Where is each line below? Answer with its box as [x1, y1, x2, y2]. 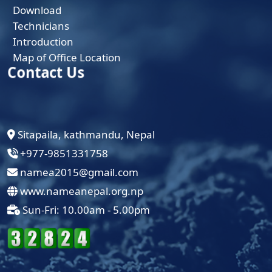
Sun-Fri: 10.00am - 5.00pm [20, 203, 150, 217]
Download [12, 3, 61, 18]
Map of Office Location [12, 50, 121, 65]
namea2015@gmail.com [18, 165, 138, 180]
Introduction [12, 35, 73, 49]
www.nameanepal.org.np [18, 184, 143, 199]
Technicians [12, 19, 69, 33]
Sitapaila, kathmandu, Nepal [15, 127, 155, 142]
